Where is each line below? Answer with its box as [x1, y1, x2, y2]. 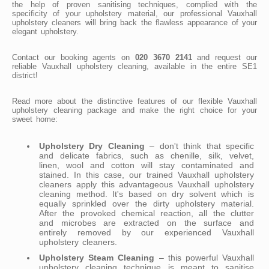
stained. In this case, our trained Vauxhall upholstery [39, 169, 254, 180]
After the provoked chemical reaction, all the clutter [39, 208, 254, 218]
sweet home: [12, 114, 58, 124]
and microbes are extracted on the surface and [39, 217, 254, 228]
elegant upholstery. [12, 26, 79, 36]
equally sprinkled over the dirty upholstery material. [39, 198, 254, 208]
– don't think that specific [144, 141, 255, 151]
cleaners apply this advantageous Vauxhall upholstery [39, 179, 254, 189]
